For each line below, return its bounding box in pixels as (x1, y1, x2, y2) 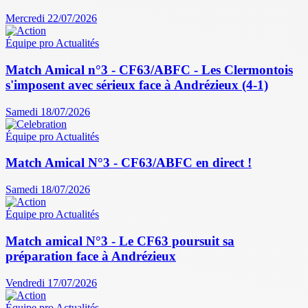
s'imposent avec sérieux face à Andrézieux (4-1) (5, 78, 268, 93)
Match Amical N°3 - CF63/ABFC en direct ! (5, 155, 252, 170)
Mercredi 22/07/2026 (5, 12, 97, 25)
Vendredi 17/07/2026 (5, 276, 97, 289)
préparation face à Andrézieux (5, 248, 176, 263)
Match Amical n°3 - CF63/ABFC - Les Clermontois (5, 63, 293, 78)
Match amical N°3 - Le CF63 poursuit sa (5, 233, 234, 248)
